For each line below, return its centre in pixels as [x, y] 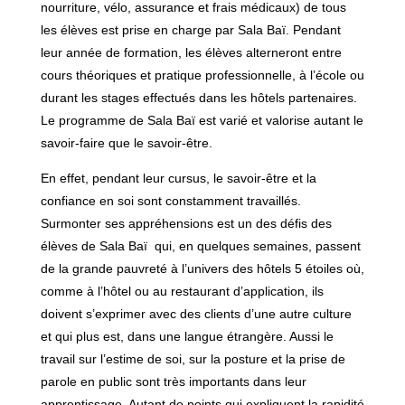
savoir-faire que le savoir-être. [126, 142]
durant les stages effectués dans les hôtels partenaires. [198, 97]
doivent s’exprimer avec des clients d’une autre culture [196, 313]
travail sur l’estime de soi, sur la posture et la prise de [193, 358]
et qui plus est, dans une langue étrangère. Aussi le [187, 336]
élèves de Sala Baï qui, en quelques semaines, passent [200, 245]
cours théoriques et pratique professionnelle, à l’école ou [202, 75]
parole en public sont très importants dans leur [173, 381]
